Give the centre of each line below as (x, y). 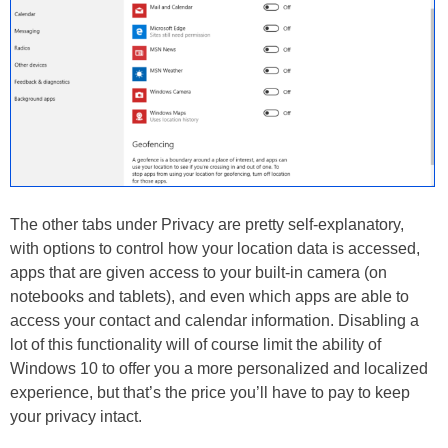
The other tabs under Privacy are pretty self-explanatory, (207, 225)
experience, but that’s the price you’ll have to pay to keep (210, 393)
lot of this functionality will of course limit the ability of (195, 345)
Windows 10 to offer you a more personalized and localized (219, 369)
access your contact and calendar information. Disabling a (214, 321)
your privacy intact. (76, 417)
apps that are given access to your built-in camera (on (198, 273)
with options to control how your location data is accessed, (215, 249)
